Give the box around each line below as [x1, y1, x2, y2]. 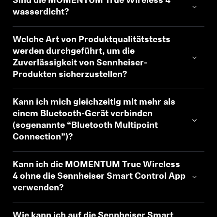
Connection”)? [13, 133, 73, 142]
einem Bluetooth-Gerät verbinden [13, 109, 153, 119]
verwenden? [13, 184, 64, 193]
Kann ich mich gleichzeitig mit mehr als [13, 98, 176, 107]
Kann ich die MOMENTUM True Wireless [13, 160, 181, 170]
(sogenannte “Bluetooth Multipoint [13, 121, 158, 130]
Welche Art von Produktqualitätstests [13, 35, 171, 45]
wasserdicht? [13, 8, 69, 17]
